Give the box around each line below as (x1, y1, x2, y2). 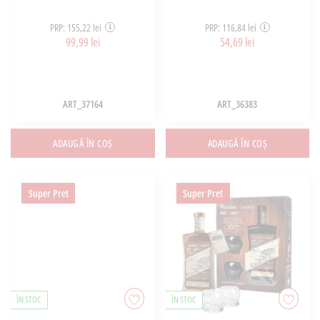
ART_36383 (217, 97, 258, 111)
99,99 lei (65, 34, 100, 50)
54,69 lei (220, 34, 255, 50)
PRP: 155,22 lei (50, 20, 102, 34)
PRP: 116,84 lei (204, 20, 256, 34)
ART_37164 (62, 97, 103, 111)
